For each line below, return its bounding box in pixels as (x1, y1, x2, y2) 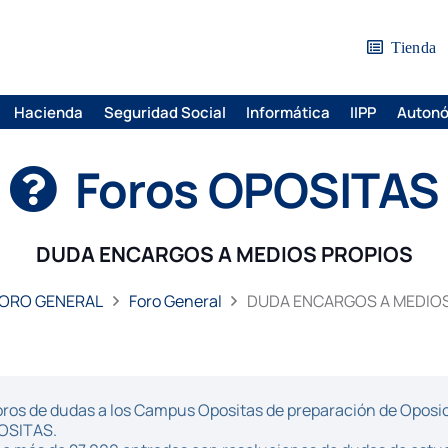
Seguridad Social (103, 101, 226, 123)
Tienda (391, 39, 437, 56)
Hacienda (14, 101, 84, 123)
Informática (245, 101, 330, 123)
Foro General (128, 290, 222, 312)
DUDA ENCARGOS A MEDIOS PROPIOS (35, 240, 413, 268)
